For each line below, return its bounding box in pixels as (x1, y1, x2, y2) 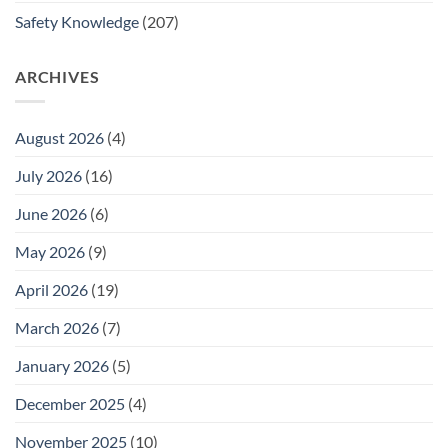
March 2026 (15, 317, 99, 337)
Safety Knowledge (15, 12, 139, 32)
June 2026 (15, 203, 87, 223)
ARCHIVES (15, 67, 100, 87)
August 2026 (15, 127, 104, 147)
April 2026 (15, 279, 88, 299)
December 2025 (15, 393, 125, 413)
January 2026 (15, 355, 109, 375)
